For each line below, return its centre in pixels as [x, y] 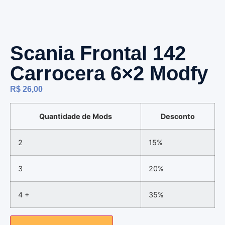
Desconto [178, 116]
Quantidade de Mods [76, 116]
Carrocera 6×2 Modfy [109, 74]
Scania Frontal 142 [98, 53]
